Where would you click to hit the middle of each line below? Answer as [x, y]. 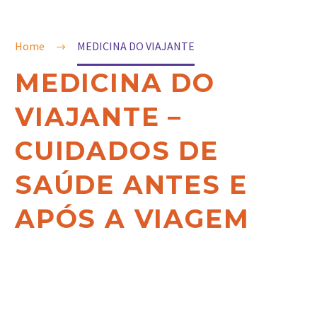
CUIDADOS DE [117, 151]
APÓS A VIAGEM [132, 219]
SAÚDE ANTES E [131, 185]
